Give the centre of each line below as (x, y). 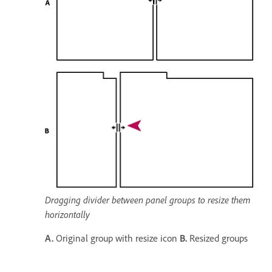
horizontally (67, 215)
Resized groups (219, 239)
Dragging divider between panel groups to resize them (148, 200)
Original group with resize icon (117, 239)
